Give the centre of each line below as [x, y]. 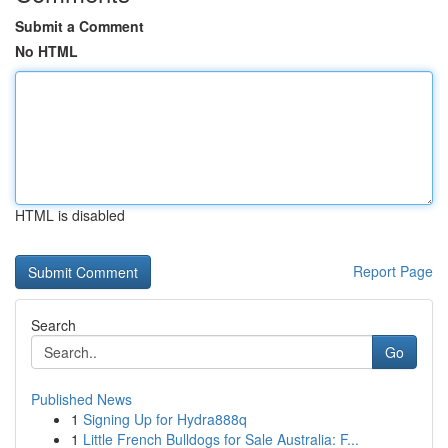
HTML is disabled [70, 215]
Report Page [393, 271]
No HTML [46, 51]
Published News [81, 399]
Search [53, 325]
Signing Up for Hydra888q [165, 419]
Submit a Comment [79, 26]
